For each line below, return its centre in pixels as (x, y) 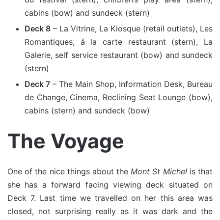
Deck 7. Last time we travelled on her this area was (110, 198)
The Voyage (66, 141)
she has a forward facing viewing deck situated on (110, 185)
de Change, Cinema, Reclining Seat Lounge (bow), (119, 97)
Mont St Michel (159, 171)
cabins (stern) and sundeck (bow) (87, 110)
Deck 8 (38, 28)
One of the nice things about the (69, 171)
